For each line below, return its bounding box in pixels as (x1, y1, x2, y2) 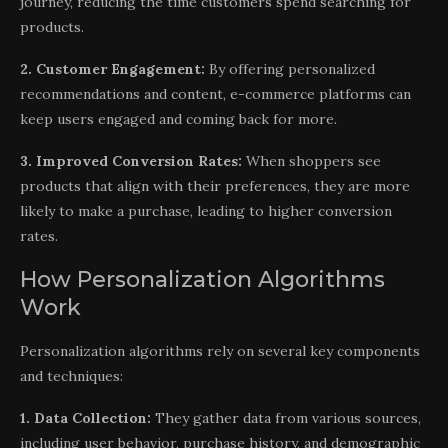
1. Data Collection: (20, 408, 151, 427)
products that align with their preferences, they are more (20, 176, 410, 195)
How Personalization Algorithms (20, 265, 385, 293)
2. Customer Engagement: (20, 59, 205, 78)
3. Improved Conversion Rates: (20, 151, 242, 170)
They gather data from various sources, (151, 408, 421, 427)
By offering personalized (205, 59, 375, 78)
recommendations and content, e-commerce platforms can (20, 84, 411, 103)
